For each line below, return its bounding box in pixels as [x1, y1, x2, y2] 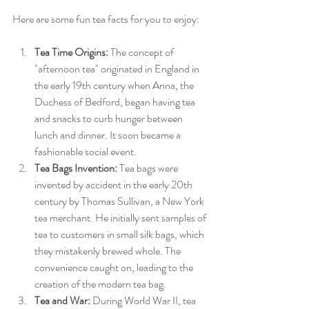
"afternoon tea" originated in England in [34, 61, 201, 77]
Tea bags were [117, 160, 180, 177]
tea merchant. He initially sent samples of [34, 210, 208, 226]
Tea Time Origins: [34, 44, 108, 61]
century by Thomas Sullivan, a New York [34, 193, 206, 210]
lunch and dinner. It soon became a [34, 127, 183, 143]
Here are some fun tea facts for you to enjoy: [12, 11, 199, 28]
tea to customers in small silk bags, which [34, 226, 206, 243]
